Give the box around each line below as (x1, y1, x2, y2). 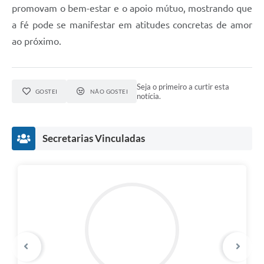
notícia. (137, 91, 161, 101)
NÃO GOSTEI (90, 87, 128, 95)
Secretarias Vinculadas (42, 131, 145, 144)
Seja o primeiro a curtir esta (137, 81, 230, 91)
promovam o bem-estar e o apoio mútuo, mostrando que (12, 2, 252, 14)
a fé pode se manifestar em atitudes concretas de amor (12, 19, 252, 30)
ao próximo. (12, 35, 61, 47)
